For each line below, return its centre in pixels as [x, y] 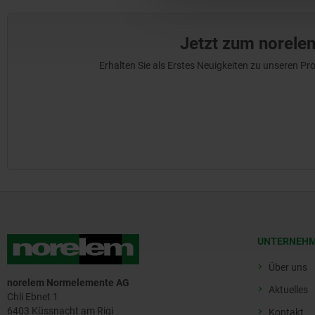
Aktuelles [288, 290]
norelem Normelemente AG [68, 283]
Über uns [288, 267]
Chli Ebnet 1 [33, 297]
